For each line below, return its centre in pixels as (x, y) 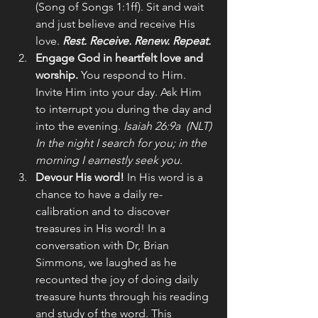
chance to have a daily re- (99, 194)
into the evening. (79, 126)
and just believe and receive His (117, 23)
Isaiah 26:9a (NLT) (169, 126)
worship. (57, 75)
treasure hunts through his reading (124, 296)
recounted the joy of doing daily (118, 279)
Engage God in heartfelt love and (121, 57)
